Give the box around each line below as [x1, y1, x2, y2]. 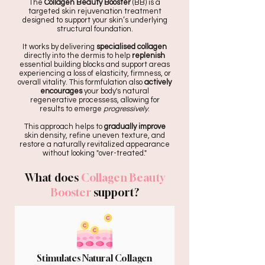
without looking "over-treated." [43, 149, 147, 157]
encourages [40, 87, 82, 95]
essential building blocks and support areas [20, 60, 170, 69]
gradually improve [102, 122, 166, 131]
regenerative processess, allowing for [30, 96, 160, 104]
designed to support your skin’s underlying [22, 16, 167, 24]
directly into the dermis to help [24, 51, 132, 60]
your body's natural [82, 87, 149, 95]
